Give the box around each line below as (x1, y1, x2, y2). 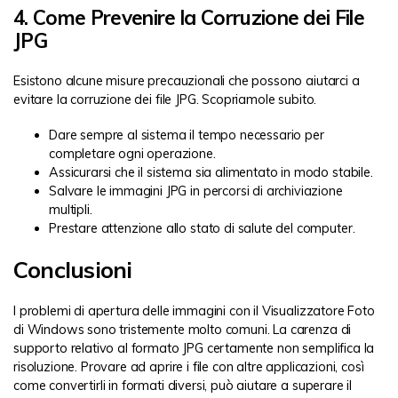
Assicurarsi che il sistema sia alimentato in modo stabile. (49, 164, 373, 181)
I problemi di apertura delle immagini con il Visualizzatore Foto (13, 302, 375, 319)
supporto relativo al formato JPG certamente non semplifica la (13, 339, 375, 356)
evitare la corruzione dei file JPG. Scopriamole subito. (13, 92, 317, 108)
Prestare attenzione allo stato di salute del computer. (49, 220, 355, 237)
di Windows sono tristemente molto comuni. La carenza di (13, 321, 352, 338)
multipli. (49, 202, 92, 219)
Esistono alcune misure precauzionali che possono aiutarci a (13, 73, 360, 90)
